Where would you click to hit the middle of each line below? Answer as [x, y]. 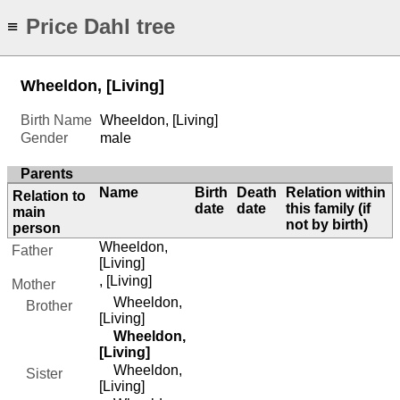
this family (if [329, 209]
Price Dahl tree [100, 27]
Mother [33, 285]
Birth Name [56, 121]
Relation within [336, 193]
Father [32, 251]
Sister [37, 374]
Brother [42, 306]
